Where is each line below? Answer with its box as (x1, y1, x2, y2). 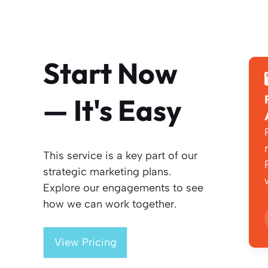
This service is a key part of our (43, 148, 197, 162)
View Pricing (54, 235, 117, 249)
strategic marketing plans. (43, 165, 171, 178)
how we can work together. (43, 197, 176, 211)
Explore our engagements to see (43, 181, 203, 194)
